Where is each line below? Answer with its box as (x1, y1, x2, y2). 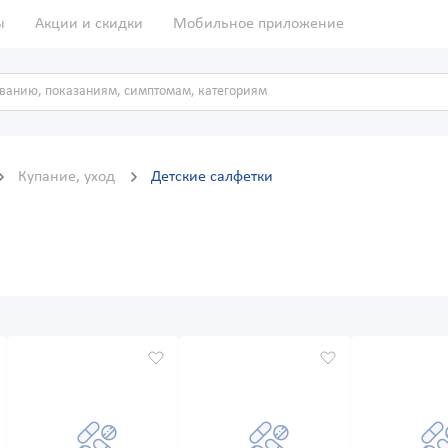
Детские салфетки (151, 169, 273, 186)
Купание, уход (18, 169, 119, 186)
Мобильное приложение (173, 16, 344, 32)
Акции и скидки (35, 16, 143, 32)
